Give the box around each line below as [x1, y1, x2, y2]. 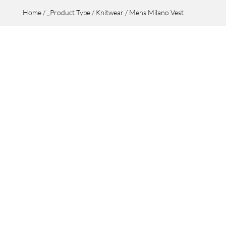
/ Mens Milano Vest [123, 8, 184, 17]
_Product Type [46, 8, 90, 17]
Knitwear [95, 8, 124, 17]
